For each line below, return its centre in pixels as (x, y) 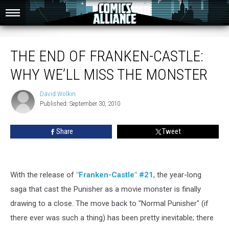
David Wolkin (58, 94)
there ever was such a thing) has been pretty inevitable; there (112, 218)
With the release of (43, 175)
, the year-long (177, 175)
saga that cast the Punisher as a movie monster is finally (106, 189)
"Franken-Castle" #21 (115, 175)
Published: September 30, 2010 (80, 104)
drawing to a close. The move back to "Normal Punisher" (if (109, 203)
